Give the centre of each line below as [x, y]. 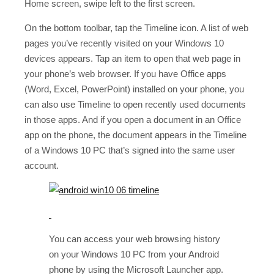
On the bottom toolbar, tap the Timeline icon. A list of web [136, 28]
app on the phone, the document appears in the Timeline [135, 135]
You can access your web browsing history [135, 239]
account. [42, 166]
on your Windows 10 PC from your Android [134, 254]
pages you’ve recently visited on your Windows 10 [124, 43]
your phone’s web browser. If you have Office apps [125, 74]
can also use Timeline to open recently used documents [135, 105]
